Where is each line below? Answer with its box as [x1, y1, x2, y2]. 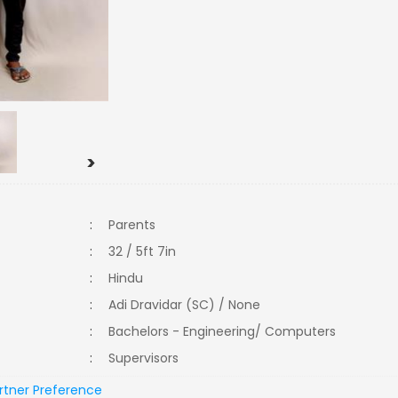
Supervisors [108, 349, 190, 367]
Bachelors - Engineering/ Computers [108, 322, 347, 340]
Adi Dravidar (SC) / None [108, 296, 261, 314]
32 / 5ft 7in [108, 243, 177, 260]
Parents [108, 216, 156, 234]
